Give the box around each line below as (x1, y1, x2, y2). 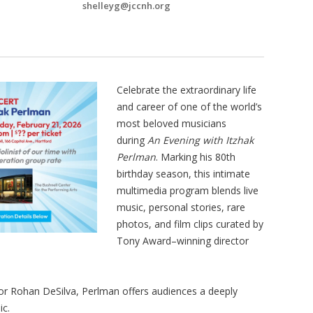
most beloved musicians (117, 116, 226, 130)
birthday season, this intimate (117, 166, 250, 180)
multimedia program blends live (117, 183, 259, 197)
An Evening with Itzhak (147, 133, 254, 147)
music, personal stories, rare (117, 200, 245, 214)
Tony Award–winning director (117, 233, 249, 247)
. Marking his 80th (156, 150, 235, 163)
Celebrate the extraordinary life (117, 82, 256, 96)
